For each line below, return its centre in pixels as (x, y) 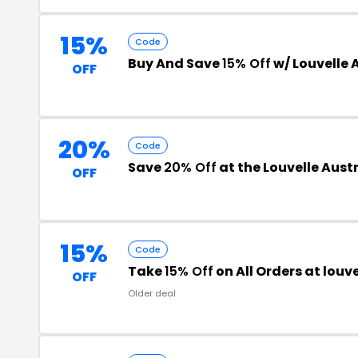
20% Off (190, 167)
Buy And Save (175, 64)
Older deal (152, 293)
